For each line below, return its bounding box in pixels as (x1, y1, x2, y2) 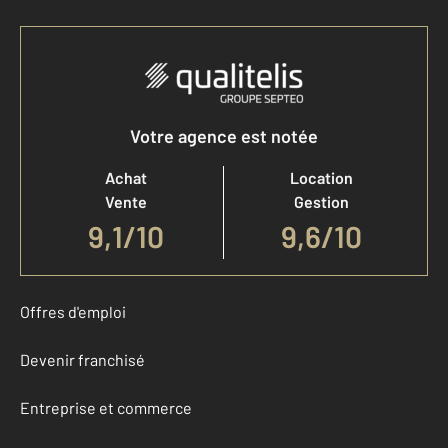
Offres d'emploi (20, 302, 126, 322)
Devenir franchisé (20, 350, 145, 370)
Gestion (294, 192, 349, 212)
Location (290, 168, 353, 188)
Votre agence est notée (130, 125, 318, 148)
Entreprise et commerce (20, 398, 192, 418)
